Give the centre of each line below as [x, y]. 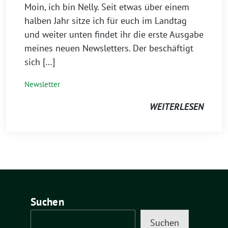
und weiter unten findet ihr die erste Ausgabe [114, 34]
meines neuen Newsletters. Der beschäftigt [109, 48]
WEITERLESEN [177, 107]
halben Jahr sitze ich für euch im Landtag [106, 21]
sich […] [40, 62]
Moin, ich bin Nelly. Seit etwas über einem [107, 7]
